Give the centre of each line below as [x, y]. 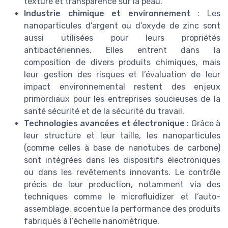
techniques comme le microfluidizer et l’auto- [122, 197]
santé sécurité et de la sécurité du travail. [104, 111]
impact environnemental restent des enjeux [122, 87]
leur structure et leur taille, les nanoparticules [122, 136]
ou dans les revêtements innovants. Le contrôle [122, 173]
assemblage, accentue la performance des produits [122, 209]
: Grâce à [203, 124]
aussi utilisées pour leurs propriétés [122, 38]
